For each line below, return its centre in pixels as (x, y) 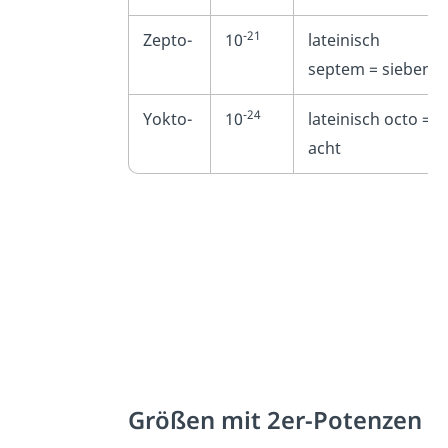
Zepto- (168, 39)
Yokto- (168, 118)
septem (337, 68)
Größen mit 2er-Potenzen (275, 420)
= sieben (399, 68)
